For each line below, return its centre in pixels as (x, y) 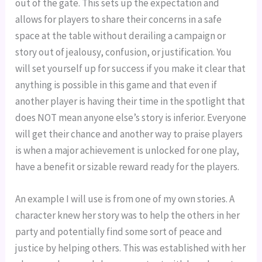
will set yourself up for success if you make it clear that (131, 68)
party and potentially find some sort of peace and (119, 231)
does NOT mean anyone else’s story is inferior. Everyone (131, 117)
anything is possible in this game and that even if (116, 85)
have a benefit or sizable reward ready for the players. (127, 166)
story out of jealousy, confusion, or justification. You (124, 52)
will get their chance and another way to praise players (129, 134)
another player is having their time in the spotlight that (130, 101)
